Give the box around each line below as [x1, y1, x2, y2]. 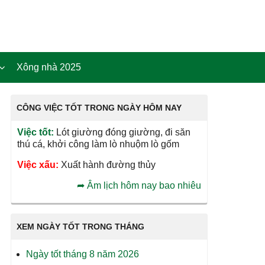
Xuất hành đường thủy [58, 160, 156, 170]
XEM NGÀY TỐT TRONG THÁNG [16, 222, 144, 231]
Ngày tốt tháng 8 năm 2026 [25, 249, 139, 259]
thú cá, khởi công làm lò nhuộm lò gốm [17, 139, 179, 149]
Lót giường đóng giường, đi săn [53, 127, 190, 137]
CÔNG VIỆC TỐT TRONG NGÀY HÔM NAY [16, 103, 182, 112]
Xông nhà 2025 [17, 62, 81, 72]
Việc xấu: [17, 160, 59, 170]
